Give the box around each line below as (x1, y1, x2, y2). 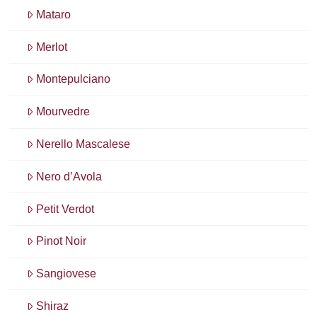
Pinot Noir (36, 235, 87, 248)
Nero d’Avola (36, 170, 103, 183)
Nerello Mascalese (36, 137, 131, 150)
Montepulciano (36, 73, 111, 86)
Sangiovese (36, 267, 97, 280)
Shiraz (36, 299, 69, 312)
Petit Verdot (36, 202, 95, 215)
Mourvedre (36, 105, 91, 118)
